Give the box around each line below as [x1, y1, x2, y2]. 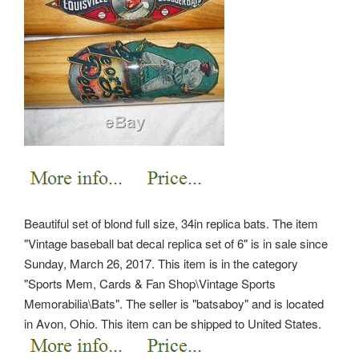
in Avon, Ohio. [24, 314, 101, 332]
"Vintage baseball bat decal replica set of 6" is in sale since [24, 234, 328, 252]
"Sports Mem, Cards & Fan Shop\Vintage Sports [24, 274, 276, 292]
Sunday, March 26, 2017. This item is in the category [24, 254, 298, 272]
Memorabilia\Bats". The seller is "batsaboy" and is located [24, 294, 324, 312]
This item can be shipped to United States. [101, 314, 321, 332]
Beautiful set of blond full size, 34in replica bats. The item [24, 214, 318, 232]
